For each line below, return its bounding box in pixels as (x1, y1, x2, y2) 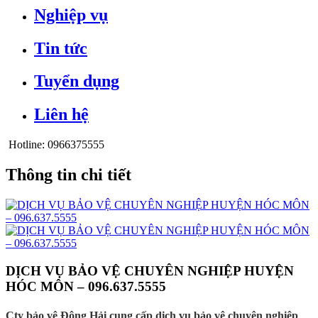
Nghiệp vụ (34, 5, 108, 24)
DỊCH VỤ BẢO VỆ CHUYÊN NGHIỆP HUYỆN (6, 263, 294, 278)
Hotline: (6, 138, 48, 151)
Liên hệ (34, 105, 89, 124)
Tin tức (34, 38, 87, 57)
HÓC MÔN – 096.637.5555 (6, 278, 166, 294)
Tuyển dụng (34, 72, 119, 91)
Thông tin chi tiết (6, 165, 131, 185)
